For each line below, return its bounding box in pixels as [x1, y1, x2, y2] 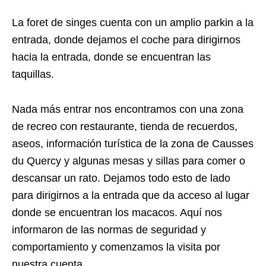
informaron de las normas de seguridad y [12, 223, 206, 236]
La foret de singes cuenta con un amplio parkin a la [12, 16, 254, 28]
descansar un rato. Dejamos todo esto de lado [12, 172, 230, 184]
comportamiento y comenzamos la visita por [12, 240, 220, 253]
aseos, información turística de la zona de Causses [12, 137, 254, 150]
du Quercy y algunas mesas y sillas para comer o [12, 154, 245, 167]
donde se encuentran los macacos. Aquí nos [12, 206, 222, 218]
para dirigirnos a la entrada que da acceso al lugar [12, 189, 249, 201]
